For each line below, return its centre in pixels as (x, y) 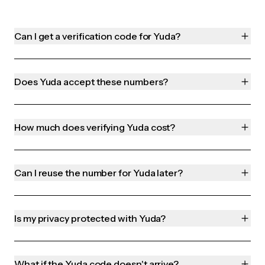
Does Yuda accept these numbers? (91, 82)
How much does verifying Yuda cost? (95, 127)
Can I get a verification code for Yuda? (97, 36)
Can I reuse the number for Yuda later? (98, 173)
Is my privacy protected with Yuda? (90, 219)
